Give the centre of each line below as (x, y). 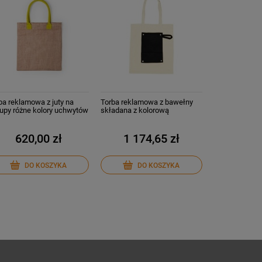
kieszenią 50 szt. (128, 118)
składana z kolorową (135, 110)
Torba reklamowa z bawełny (147, 102)
